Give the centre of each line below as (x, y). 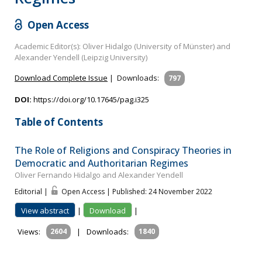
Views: (29, 232)
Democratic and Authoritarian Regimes (101, 163)
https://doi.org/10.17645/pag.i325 (91, 99)
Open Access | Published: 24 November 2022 (137, 192)
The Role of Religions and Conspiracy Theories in (123, 151)
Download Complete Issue (61, 77)
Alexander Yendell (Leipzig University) (81, 57)
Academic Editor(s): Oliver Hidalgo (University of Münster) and (123, 46)
